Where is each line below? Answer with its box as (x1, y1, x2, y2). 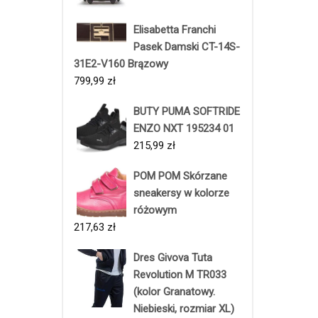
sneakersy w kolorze (133, 186, 229, 199)
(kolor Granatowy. (133, 285, 215, 298)
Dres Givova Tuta (133, 251, 212, 264)
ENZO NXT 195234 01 (133, 121, 234, 135)
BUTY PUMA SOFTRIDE (133, 104, 240, 118)
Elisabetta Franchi (133, 23, 216, 36)
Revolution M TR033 (133, 268, 226, 281)
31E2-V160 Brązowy (74, 57, 168, 70)
